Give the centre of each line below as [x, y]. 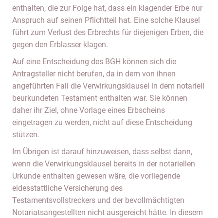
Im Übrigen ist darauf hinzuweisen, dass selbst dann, [102, 152]
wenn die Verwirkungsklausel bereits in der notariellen [104, 164]
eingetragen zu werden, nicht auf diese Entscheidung [102, 122]
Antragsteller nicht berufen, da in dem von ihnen [94, 74]
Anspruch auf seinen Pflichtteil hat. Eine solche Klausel [106, 20]
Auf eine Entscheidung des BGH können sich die [94, 62]
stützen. [26, 135]
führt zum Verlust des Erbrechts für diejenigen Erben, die [108, 32]
